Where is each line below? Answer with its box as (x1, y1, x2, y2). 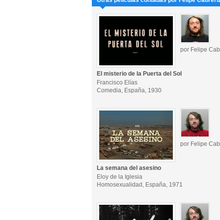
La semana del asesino (97, 165, 161, 171)
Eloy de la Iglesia (97, 173, 142, 180)
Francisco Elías (97, 79, 137, 86)
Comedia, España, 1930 (97, 87, 162, 94)
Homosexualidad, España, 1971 (97, 181, 183, 188)
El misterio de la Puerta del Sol (97, 70, 182, 77)
